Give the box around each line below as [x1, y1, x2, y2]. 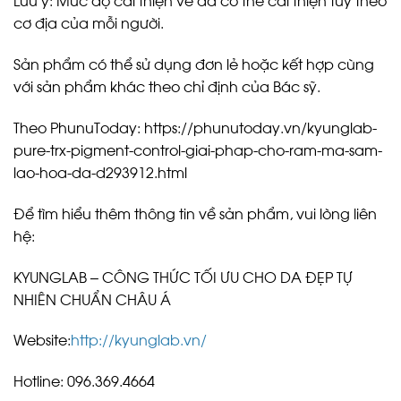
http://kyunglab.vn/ [71, 328, 207, 350]
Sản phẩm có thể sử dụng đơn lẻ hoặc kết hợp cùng [13, 53, 374, 74]
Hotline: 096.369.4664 [13, 370, 155, 391]
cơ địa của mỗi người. [13, 12, 164, 33]
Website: [13, 328, 71, 350]
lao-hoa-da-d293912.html [13, 161, 187, 183]
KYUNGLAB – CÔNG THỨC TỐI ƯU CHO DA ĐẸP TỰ [13, 265, 353, 286]
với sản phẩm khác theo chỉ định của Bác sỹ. [13, 75, 320, 97]
